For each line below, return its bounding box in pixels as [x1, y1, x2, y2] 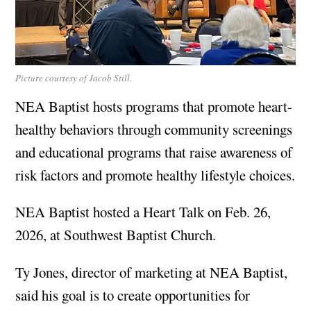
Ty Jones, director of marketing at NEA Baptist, [15, 262, 288, 283]
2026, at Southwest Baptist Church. [15, 225, 217, 245]
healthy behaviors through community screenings [15, 119, 293, 139]
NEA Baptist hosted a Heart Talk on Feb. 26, [15, 202, 271, 222]
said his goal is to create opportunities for [15, 285, 251, 305]
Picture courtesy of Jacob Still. [15, 71, 133, 84]
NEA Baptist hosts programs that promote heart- [15, 96, 293, 116]
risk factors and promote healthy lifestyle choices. [15, 165, 296, 185]
